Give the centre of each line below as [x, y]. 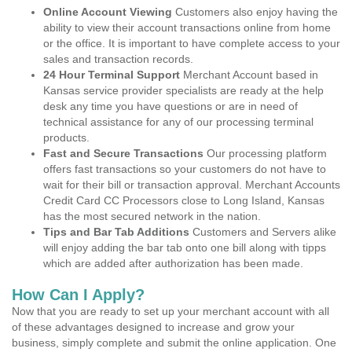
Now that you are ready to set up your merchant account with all [170, 311]
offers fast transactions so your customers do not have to [185, 169]
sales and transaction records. [118, 59]
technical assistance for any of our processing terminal [178, 122]
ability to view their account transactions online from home [187, 27]
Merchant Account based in [249, 75]
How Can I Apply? [78, 295]
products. [66, 137]
